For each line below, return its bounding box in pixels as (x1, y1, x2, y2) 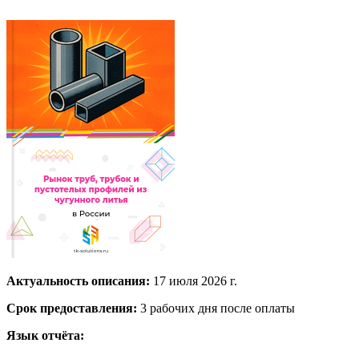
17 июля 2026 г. (150, 273, 237, 288)
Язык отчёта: (6, 328, 84, 342)
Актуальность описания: (6, 273, 150, 288)
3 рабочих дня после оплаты (137, 301, 295, 315)
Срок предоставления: (6, 301, 137, 315)
